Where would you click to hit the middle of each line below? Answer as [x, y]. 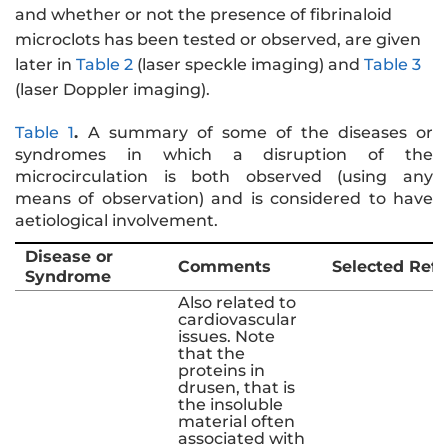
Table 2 [104, 65]
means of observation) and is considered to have [224, 198]
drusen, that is [236, 387]
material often [236, 421]
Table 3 [392, 65]
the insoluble [230, 404]
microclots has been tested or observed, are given [218, 40]
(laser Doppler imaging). [112, 90]
